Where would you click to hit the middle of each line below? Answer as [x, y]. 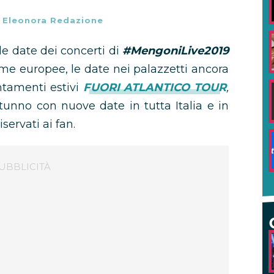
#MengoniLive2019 [176, 51]
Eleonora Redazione [53, 20]
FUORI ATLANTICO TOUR [155, 87]
